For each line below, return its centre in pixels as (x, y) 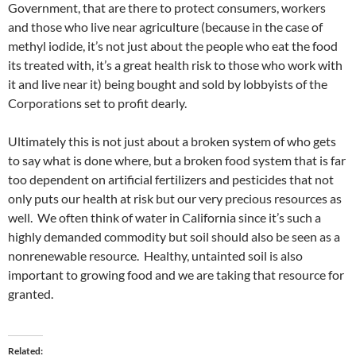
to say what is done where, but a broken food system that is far (177, 161)
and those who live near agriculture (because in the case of (165, 27)
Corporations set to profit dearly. (97, 103)
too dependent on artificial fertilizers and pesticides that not (171, 180)
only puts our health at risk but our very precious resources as (175, 199)
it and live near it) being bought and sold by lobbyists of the (168, 84)
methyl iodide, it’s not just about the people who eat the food (173, 46)
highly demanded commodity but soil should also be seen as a (174, 237)
